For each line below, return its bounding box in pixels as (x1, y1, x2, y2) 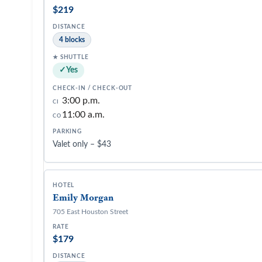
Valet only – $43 (53, 140, 111, 149)
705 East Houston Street (53, 208, 128, 215)
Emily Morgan (53, 191, 113, 204)
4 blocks (59, 36, 85, 43)
